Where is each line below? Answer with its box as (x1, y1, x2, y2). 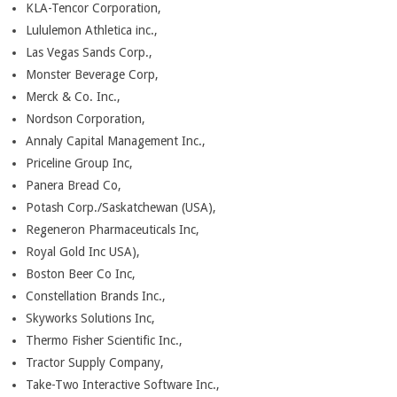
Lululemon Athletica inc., (26, 23, 158, 37)
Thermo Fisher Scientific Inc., (26, 333, 183, 347)
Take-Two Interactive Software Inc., (26, 378, 220, 392)
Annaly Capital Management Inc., (26, 134, 206, 148)
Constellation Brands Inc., (26, 289, 166, 303)
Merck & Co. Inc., (26, 90, 121, 104)
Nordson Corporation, (26, 112, 145, 126)
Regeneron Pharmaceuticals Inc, (26, 222, 199, 237)
